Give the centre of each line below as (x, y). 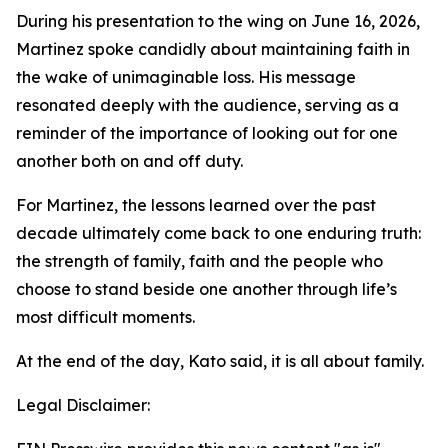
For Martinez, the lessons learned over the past (196, 205)
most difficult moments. (105, 317)
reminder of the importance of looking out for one (207, 133)
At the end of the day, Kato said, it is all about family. (220, 361)
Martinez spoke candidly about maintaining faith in (213, 49)
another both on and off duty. (129, 161)
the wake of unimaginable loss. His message (186, 77)
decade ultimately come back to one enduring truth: (218, 233)
